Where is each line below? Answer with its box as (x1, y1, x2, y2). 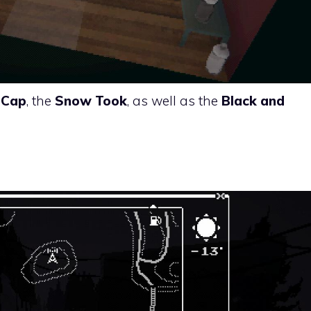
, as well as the (127, 92, 221, 110)
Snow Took (55, 92, 127, 110)
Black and (221, 92, 285, 110)
